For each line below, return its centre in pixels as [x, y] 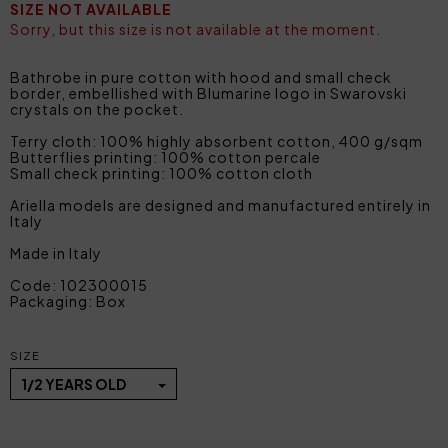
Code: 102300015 [79, 284]
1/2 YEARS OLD [74, 383]
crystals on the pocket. [97, 108]
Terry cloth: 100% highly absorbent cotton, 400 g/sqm [216, 140]
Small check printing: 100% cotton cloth [161, 172]
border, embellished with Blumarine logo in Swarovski [208, 92]
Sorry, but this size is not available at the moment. [195, 28]
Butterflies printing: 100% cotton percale [165, 156]
